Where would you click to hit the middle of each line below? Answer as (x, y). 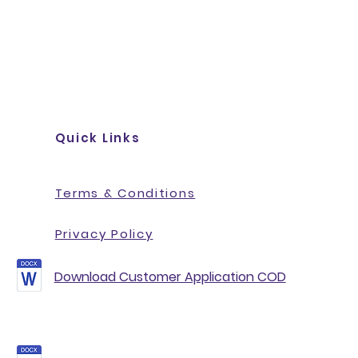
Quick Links (97, 138)
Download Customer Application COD (170, 277)
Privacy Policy (104, 234)
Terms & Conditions (125, 193)
